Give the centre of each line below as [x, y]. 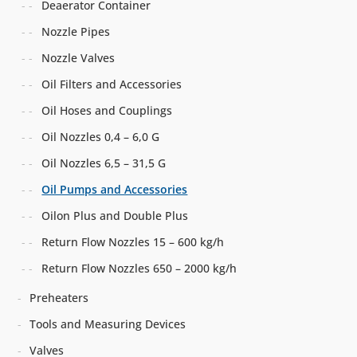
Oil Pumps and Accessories [115, 189]
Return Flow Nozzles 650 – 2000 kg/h [139, 268]
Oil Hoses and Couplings [107, 110]
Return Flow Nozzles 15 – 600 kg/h [133, 241]
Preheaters [59, 297]
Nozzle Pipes [76, 31]
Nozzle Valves [78, 57]
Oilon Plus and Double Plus [115, 215]
